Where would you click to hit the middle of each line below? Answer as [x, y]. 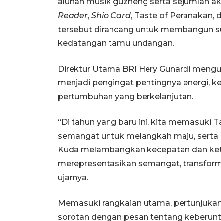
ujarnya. [73, 178]
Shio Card [111, 16]
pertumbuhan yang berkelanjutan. [126, 97]
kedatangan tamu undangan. [116, 43]
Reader [73, 16]
